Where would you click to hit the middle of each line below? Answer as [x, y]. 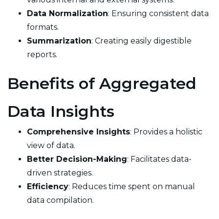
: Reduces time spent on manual [132, 186]
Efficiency [48, 186]
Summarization [59, 41]
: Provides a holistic [166, 131]
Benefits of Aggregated [102, 83]
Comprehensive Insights [78, 131]
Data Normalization [67, 13]
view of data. [51, 145]
